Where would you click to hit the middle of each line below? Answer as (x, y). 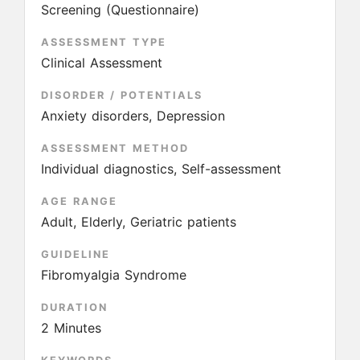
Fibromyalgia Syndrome (114, 275)
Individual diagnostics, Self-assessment (161, 169)
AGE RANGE (79, 201)
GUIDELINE (76, 254)
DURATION (74, 307)
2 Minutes (71, 328)
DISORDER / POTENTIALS (122, 95)
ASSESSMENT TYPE (104, 42)
